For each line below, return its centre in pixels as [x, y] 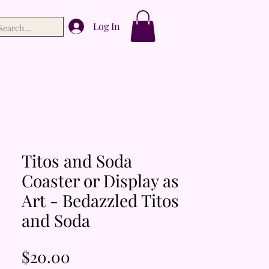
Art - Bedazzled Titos [100, 200]
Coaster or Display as [100, 180]
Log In [106, 26]
